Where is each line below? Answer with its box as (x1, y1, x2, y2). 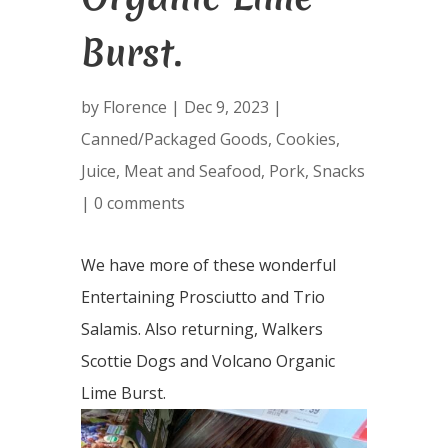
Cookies (275, 128, 336, 150)
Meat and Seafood (123, 160, 261, 182)
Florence (102, 96, 167, 118)
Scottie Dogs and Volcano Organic (80, 350, 335, 372)
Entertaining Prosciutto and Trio (80, 286, 325, 308)
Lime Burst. (80, 382, 166, 404)
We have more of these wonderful (80, 254, 336, 276)
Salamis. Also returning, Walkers (80, 318, 323, 340)
